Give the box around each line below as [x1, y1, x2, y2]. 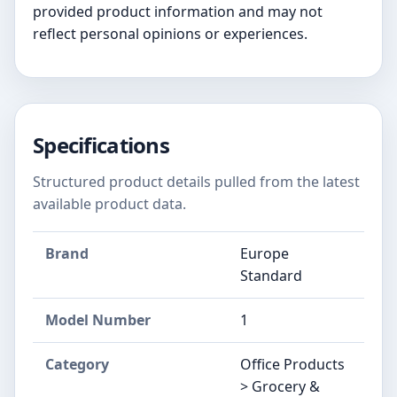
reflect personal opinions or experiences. [33, 24, 307, 44]
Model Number [45, 310, 151, 331]
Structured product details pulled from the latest [33, 172, 360, 192]
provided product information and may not [33, 2, 323, 22]
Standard [240, 266, 302, 286]
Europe [240, 244, 289, 264]
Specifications [33, 130, 169, 160]
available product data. [33, 194, 186, 214]
